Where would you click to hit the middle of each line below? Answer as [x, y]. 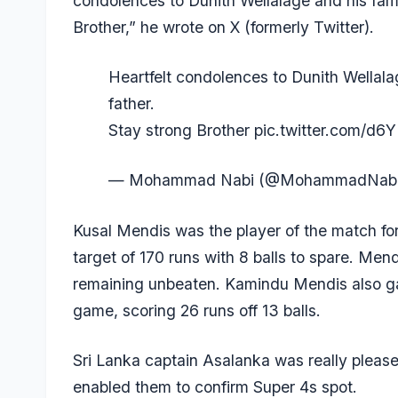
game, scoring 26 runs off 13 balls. [197, 310]
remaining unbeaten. [149, 283]
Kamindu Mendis [286, 283]
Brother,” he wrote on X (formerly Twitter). [223, 27]
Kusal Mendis [122, 230]
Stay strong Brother [181, 130]
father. [131, 103]
